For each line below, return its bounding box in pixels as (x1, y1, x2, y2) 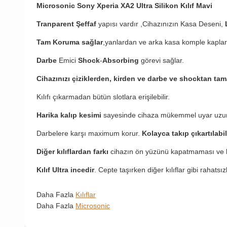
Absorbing (102, 56, 141, 65)
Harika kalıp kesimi (36, 111, 101, 120)
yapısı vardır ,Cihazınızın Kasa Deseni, (98, 20, 225, 28)
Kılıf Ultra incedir (36, 166, 94, 174)
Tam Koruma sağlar (36, 38, 103, 47)
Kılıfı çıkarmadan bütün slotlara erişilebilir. (36, 93, 170, 101)
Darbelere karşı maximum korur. (36, 129, 140, 138)
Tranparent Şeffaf (36, 20, 98, 28)
